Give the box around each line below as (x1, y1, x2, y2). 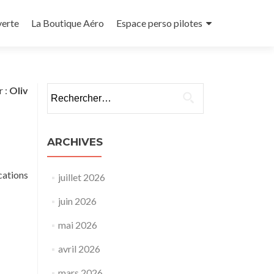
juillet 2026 (57, 171, 105, 183)
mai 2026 (57, 219, 97, 231)
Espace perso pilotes (116, 17, 202, 29)
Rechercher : (46, 84, 98, 95)
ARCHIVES (47, 136, 103, 148)
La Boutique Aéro (31, 17, 104, 29)
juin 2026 (57, 195, 97, 207)
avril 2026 (57, 243, 100, 254)
